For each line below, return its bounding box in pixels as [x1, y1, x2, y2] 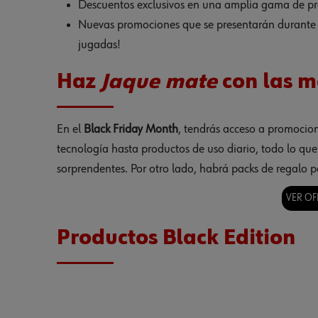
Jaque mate [100, 72, 217, 94]
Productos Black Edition [56, 228, 295, 250]
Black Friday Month [83, 123, 178, 136]
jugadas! [77, 38, 120, 52]
